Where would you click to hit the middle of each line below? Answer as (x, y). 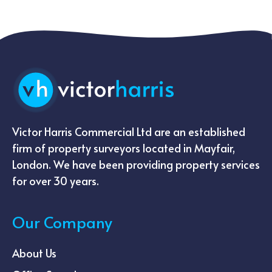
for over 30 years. (56, 180)
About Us (34, 253)
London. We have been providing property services (136, 164)
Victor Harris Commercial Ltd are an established (129, 131)
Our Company (62, 221)
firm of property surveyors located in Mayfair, (124, 148)
